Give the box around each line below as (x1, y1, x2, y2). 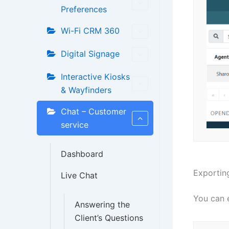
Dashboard (61, 149, 103, 159)
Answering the (75, 199, 130, 210)
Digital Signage (61, 49, 120, 59)
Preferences (61, 4, 107, 14)
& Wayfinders (61, 85, 111, 95)
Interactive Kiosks (61, 72, 130, 82)
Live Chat (61, 170, 98, 180)
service (61, 120, 88, 130)
